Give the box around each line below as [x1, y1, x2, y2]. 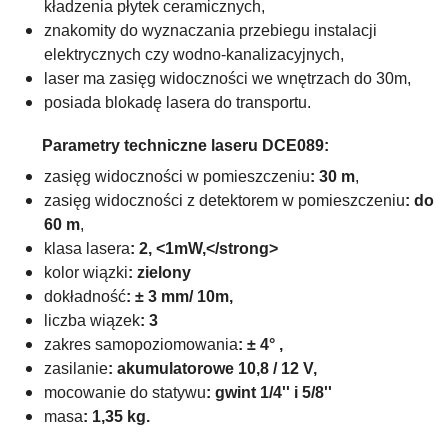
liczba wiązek [44, 311, 140, 329]
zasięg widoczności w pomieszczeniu [44, 167, 310, 185]
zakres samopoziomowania [44, 335, 238, 353]
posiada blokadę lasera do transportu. [44, 93, 311, 111]
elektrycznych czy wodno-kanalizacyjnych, [44, 45, 344, 63]
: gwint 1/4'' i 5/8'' [206, 383, 332, 401]
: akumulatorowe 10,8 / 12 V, [108, 359, 317, 377]
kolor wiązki [44, 263, 128, 281]
